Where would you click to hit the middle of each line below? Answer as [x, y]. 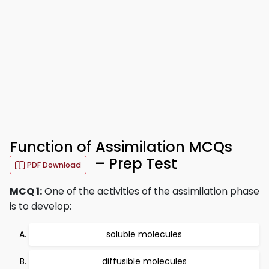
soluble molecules [144, 234]
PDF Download [54, 165]
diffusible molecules [144, 261]
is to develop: [41, 206]
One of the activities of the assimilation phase [151, 191]
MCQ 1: [26, 191]
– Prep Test [134, 164]
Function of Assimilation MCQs [121, 147]
